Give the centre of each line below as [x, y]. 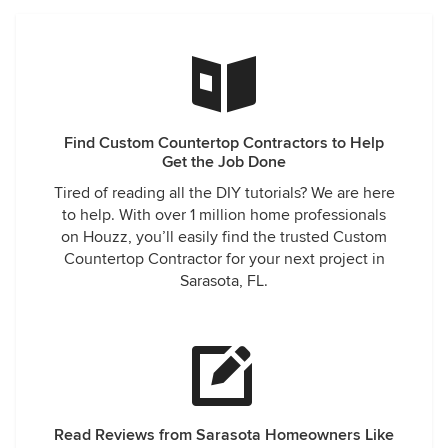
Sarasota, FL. [224, 281]
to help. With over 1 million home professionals [224, 215]
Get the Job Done [224, 162]
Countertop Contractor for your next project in [224, 259]
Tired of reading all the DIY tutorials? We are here [224, 193]
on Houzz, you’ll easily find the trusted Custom [224, 237]
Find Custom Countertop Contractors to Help [224, 143]
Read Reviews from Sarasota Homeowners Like [224, 435]
